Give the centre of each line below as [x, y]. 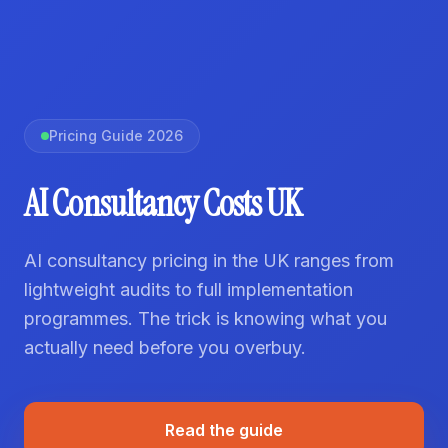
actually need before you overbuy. [165, 347]
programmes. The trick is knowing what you [205, 318]
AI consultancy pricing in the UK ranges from [209, 260]
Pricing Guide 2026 [116, 135]
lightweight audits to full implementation [188, 289]
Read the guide [224, 429]
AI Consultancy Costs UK [163, 203]
